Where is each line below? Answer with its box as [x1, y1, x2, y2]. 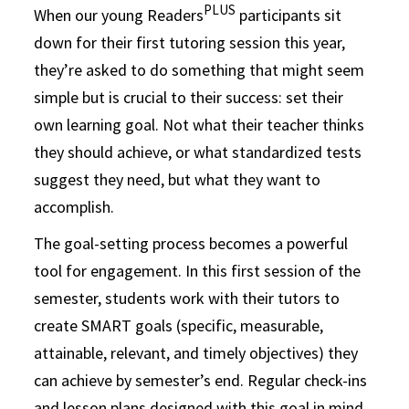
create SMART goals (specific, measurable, [34, 314, 324, 336]
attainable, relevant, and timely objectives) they [34, 341, 359, 363]
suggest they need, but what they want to [34, 168, 321, 190]
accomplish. [34, 195, 115, 217]
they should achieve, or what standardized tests [34, 141, 362, 163]
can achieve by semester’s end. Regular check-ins [34, 369, 368, 391]
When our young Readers [34, 4, 204, 26]
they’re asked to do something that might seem [34, 58, 365, 80]
